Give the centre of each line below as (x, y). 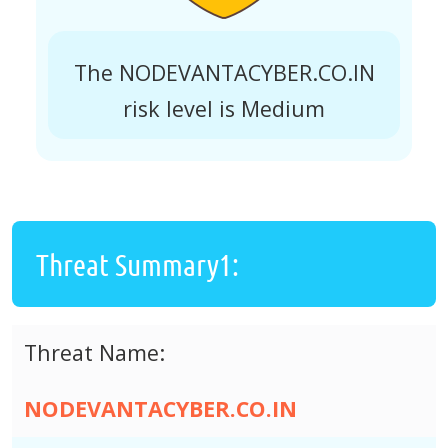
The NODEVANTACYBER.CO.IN (224, 72)
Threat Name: (94, 352)
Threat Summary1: (137, 263)
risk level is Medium (224, 108)
